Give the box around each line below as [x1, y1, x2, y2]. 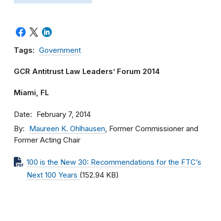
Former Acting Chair [14, 136, 80, 145]
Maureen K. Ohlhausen [29, 124, 105, 133]
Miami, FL [14, 88, 49, 97]
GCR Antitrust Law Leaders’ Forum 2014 [14, 67, 160, 76]
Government [39, 46, 81, 55]
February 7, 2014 [37, 110, 91, 119]
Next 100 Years [27, 171, 79, 180]
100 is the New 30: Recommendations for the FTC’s [27, 158, 201, 167]
